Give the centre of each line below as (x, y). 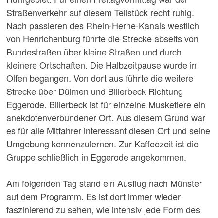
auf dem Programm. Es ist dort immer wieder (93, 196)
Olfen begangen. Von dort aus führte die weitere (100, 78)
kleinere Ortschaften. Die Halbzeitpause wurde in (101, 64)
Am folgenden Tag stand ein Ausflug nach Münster (104, 183)
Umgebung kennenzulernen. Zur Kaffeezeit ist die (102, 143)
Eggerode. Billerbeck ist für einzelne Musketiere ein (106, 104)
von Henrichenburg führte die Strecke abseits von (102, 38)
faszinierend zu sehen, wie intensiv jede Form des (103, 209)
